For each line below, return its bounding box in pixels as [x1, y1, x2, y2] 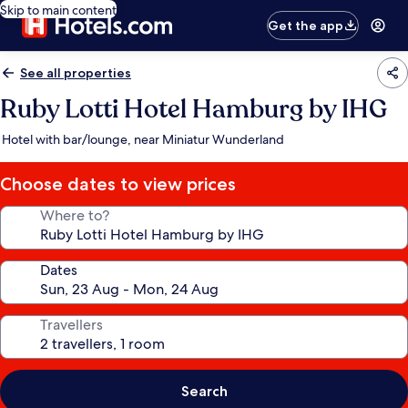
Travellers [40, 315, 103, 334]
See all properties [20, 65, 131, 81]
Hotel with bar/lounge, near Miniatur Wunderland [2, 131, 284, 148]
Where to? [40, 206, 109, 225]
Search [180, 382, 228, 400]
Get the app [268, 17, 344, 34]
